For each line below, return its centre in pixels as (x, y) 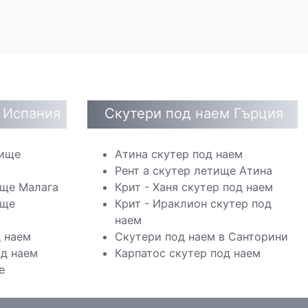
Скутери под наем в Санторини (201, 236)
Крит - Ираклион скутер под (193, 203)
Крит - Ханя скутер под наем (194, 187)
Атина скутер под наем (179, 154)
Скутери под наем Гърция (194, 113)
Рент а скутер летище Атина (194, 170)
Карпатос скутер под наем (188, 253)
